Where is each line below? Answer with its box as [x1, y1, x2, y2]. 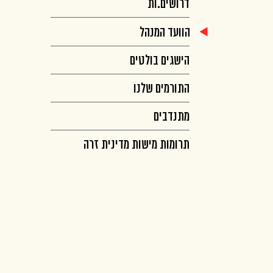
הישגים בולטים [130, 54, 190, 68]
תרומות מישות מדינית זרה [83, 138, 190, 152]
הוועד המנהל [140, 26, 190, 40]
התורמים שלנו [133, 82, 190, 96]
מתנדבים [154, 110, 190, 124]
